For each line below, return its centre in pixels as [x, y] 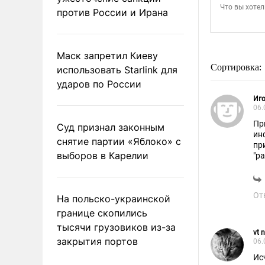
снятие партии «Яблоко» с [119, 141]
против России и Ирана [112, 12]
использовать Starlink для [117, 70]
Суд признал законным [111, 127]
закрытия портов [97, 241]
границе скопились [102, 213]
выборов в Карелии [103, 155]
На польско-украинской [114, 198]
